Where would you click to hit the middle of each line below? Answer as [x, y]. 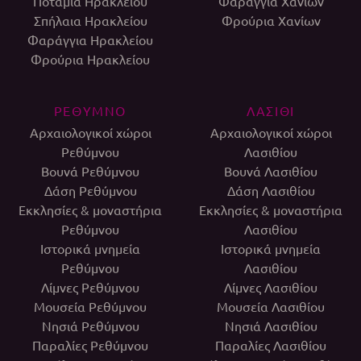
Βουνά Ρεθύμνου [90, 171]
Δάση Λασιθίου [271, 191]
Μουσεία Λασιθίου [271, 307]
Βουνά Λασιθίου [271, 171]
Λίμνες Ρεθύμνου [90, 287]
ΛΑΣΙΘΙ [271, 111]
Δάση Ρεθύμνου [90, 191]
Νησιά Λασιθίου [271, 326]
